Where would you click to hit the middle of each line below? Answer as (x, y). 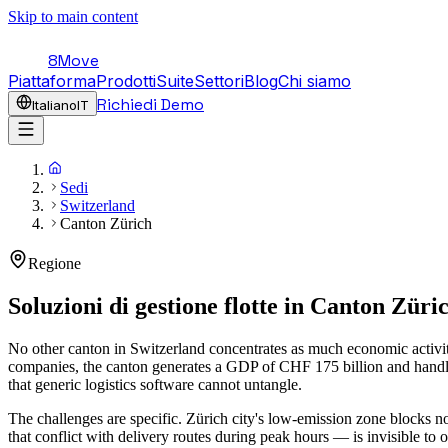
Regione (54, 263)
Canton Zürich (106, 223)
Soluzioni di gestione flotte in (156, 305)
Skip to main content (73, 16)
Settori (219, 81)
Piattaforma (52, 81)
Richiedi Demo (150, 104)
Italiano (54, 105)
